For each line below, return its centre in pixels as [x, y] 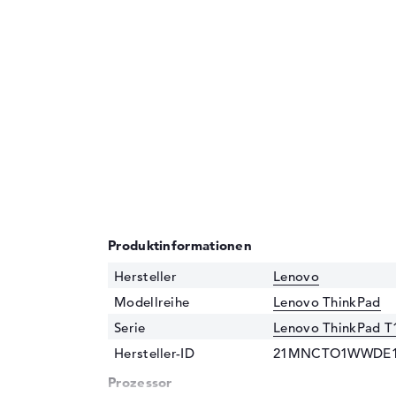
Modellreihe [152, 301]
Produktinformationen [180, 245]
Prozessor [140, 382]
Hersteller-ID [154, 353]
